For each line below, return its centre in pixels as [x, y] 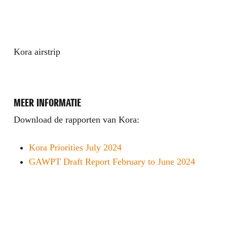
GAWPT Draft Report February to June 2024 [112, 162]
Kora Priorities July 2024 [75, 148]
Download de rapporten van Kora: [76, 120]
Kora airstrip [37, 52]
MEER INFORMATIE [47, 103]
